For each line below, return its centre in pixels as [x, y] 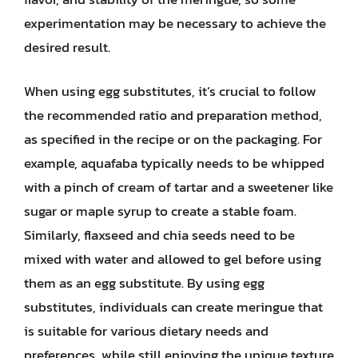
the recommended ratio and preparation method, [173, 115]
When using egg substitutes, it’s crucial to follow [170, 91]
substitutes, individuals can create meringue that [173, 307]
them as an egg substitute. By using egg [144, 283]
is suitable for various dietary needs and [146, 331]
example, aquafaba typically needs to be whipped [174, 163]
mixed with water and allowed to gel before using [173, 259]
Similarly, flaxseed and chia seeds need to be [159, 235]
